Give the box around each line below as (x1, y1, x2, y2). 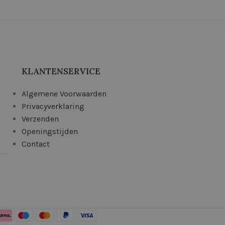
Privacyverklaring (21, 101, 84, 111)
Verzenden (21, 114, 59, 124)
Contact (21, 139, 50, 149)
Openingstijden (21, 126, 78, 136)
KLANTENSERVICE (21, 65, 100, 77)
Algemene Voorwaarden (21, 88, 106, 98)
